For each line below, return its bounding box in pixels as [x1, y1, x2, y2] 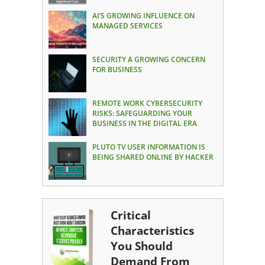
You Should [110, 238, 173, 253]
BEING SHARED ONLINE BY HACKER [92, 151, 214, 162]
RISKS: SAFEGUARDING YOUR [92, 108, 192, 118]
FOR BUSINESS [92, 64, 142, 75]
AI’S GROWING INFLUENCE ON [92, 10, 195, 21]
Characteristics [110, 222, 194, 238]
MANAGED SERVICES [92, 20, 163, 31]
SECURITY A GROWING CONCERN [92, 54, 205, 64]
